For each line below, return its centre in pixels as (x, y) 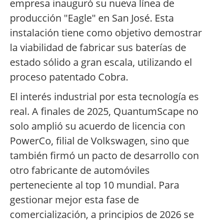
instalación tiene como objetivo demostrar (106, 33)
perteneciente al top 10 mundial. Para (95, 185)
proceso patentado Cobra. (69, 77)
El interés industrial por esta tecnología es (104, 97)
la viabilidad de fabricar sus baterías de (98, 48)
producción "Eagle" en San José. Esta (92, 18)
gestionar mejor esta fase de (74, 200)
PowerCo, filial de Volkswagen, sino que (99, 141)
